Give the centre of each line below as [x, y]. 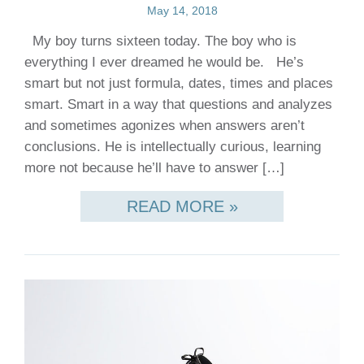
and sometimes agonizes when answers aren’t [165, 126]
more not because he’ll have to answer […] [154, 168]
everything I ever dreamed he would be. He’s [164, 63]
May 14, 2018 [182, 11]
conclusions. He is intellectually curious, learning [173, 147]
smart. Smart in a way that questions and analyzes [178, 105]
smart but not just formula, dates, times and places [179, 84]
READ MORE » [182, 207]
